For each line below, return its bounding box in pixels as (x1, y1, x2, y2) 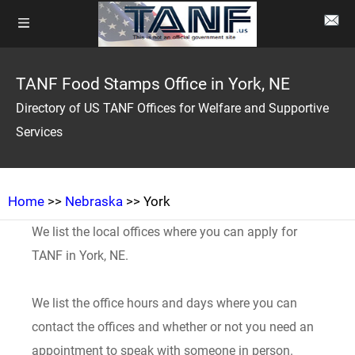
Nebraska (65, 193, 123, 209)
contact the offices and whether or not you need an (32, 319, 315, 334)
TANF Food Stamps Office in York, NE (16, 74, 290, 94)
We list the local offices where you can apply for (32, 224, 298, 239)
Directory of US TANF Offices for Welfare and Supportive (16, 101, 329, 116)
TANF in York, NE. (32, 248, 129, 263)
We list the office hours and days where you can (32, 296, 298, 311)
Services (16, 124, 63, 139)
